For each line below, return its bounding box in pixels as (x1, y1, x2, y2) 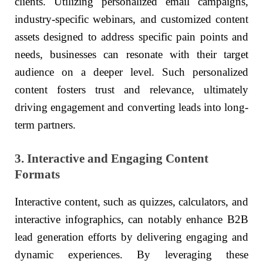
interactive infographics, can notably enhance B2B (15, 213, 248, 226)
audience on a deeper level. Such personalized (15, 65, 248, 78)
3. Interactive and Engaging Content (15, 151, 208, 166)
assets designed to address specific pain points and (15, 30, 248, 43)
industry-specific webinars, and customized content (15, 12, 248, 25)
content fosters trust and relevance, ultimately (15, 83, 248, 96)
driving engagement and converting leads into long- (15, 100, 248, 113)
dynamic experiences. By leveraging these (15, 248, 248, 261)
